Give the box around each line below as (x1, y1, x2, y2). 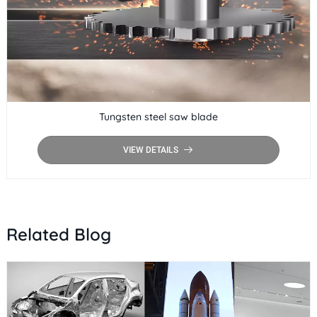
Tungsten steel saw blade (98, 110, 218, 124)
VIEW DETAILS (122, 145, 178, 156)
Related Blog (6, 224, 111, 246)
